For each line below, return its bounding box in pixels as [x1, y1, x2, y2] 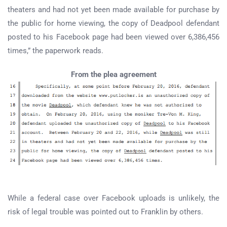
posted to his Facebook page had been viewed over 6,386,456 [8, 32, 219, 42]
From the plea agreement [70, 70, 157, 80]
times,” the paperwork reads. [8, 46, 103, 56]
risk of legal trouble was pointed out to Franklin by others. [8, 207, 203, 216]
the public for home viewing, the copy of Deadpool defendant [8, 19, 219, 28]
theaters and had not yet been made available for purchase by [8, 5, 219, 15]
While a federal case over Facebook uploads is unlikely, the [8, 193, 219, 203]
